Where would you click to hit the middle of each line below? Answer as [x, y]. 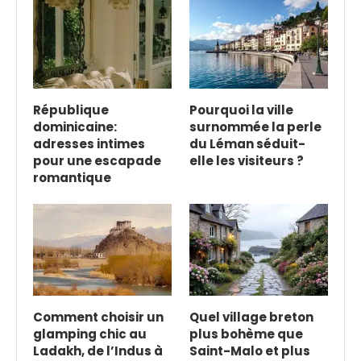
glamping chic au [90, 334]
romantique [72, 177]
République [71, 110]
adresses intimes [89, 143]
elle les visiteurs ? [246, 160]
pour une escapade [97, 160]
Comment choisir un [98, 317]
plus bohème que [246, 334]
